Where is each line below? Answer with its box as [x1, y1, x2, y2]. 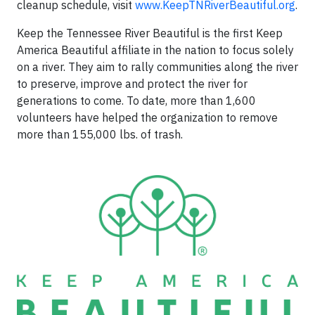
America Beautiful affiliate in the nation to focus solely [17, 43, 294, 57]
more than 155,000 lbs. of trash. [17, 127, 183, 141]
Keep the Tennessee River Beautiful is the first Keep [17, 26, 283, 40]
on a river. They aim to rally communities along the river [17, 60, 298, 74]
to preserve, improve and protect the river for [17, 77, 247, 91]
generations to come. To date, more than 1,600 [17, 94, 256, 108]
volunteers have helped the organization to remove [17, 110, 278, 124]
